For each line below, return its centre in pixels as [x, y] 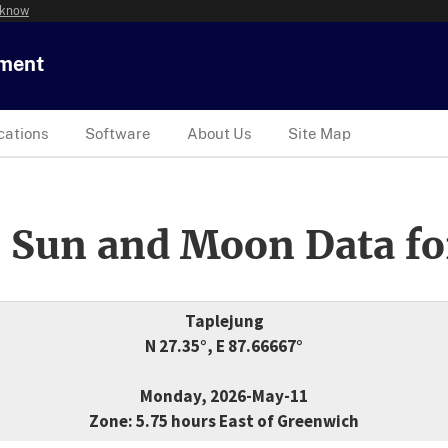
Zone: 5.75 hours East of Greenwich [224, 421]
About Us [219, 133]
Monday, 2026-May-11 [224, 396]
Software [118, 133]
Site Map [319, 133]
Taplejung [224, 321]
